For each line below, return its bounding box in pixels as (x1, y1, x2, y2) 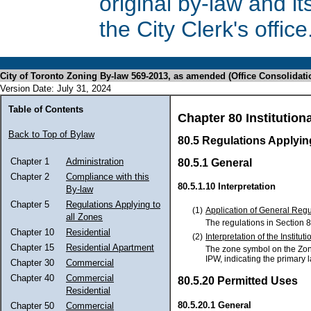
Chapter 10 (10, 227, 54, 237)
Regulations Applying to (66, 199, 160, 210)
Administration (66, 156, 124, 167)
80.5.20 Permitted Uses (178, 275, 298, 287)
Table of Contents (8, 104, 83, 115)
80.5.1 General (178, 156, 252, 169)
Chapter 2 (10, 171, 49, 182)
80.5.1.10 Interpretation (178, 180, 276, 192)
